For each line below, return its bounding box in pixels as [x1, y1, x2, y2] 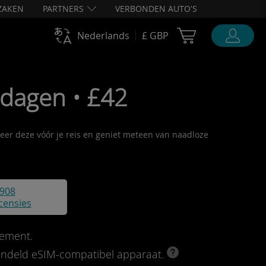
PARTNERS [43, 3, 84, 14]
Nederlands [77, 29, 129, 42]
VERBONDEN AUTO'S [115, 3, 197, 14]
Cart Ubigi [202, 27, 249, 39]
